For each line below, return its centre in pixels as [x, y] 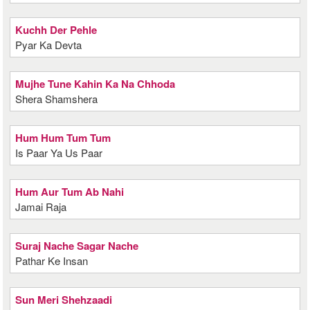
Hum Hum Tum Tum [63, 138]
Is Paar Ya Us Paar [59, 153]
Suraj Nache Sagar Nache [77, 246]
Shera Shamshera [57, 99]
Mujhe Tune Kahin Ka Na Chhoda [95, 84]
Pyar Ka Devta [49, 45]
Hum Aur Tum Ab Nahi [70, 192]
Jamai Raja [41, 207]
